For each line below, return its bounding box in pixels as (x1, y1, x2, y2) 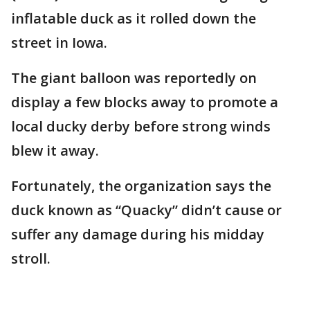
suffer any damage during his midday (11, 225, 264, 244)
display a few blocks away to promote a (11, 93, 278, 111)
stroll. (11, 249, 54, 268)
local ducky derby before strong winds (11, 117, 271, 136)
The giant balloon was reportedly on (11, 69, 257, 87)
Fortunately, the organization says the (11, 176, 271, 195)
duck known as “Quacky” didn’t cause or (11, 201, 282, 219)
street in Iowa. (11, 33, 111, 52)
